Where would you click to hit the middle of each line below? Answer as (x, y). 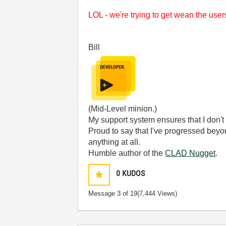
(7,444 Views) (157, 193)
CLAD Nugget (190, 153)
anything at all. (115, 142)
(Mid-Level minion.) (123, 109)
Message (103, 193)
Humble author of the (127, 153)
